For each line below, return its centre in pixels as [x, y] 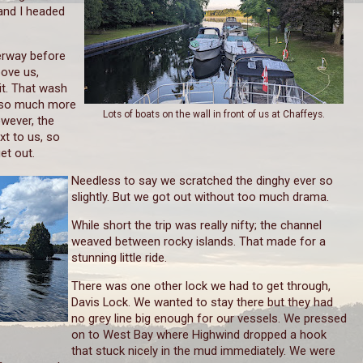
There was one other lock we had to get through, [201, 286]
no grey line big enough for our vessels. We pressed [209, 319]
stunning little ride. [119, 258]
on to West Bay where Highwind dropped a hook [199, 335]
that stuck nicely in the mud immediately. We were [203, 351]
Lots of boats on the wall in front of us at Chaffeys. [214, 114]
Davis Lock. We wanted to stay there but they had [202, 303]
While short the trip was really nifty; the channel [196, 226]
